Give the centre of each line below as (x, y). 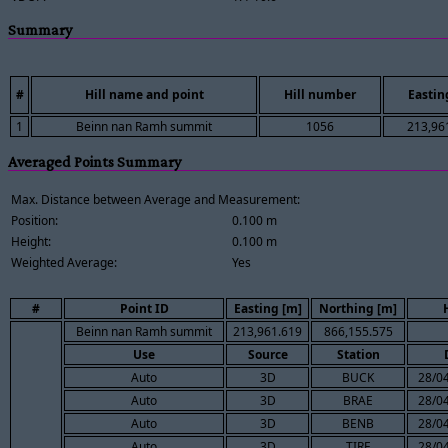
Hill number (320, 95)
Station (358, 354)
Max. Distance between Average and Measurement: (155, 199)
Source (267, 354)
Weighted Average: (64, 262)
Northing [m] (358, 308)
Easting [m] (267, 308)
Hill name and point (144, 95)
